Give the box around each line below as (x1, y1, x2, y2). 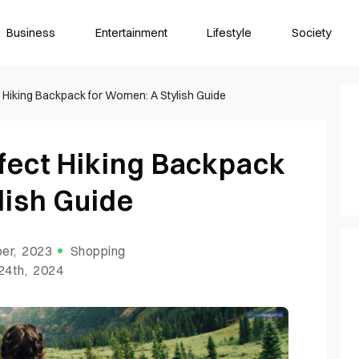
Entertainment (95, 25, 167, 40)
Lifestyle (207, 25, 252, 40)
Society (292, 25, 333, 40)
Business (6, 25, 56, 40)
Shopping (70, 243, 127, 260)
